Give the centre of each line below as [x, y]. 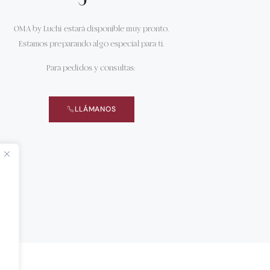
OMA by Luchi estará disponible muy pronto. [92, 29]
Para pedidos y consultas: [92, 68]
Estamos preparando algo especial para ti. [92, 44]
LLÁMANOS [96, 109]
